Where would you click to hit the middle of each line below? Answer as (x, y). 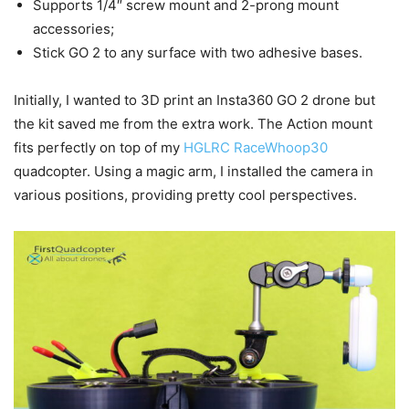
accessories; (73, 29)
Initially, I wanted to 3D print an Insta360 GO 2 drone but (194, 100)
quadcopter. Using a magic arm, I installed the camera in (194, 172)
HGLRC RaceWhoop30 (256, 148)
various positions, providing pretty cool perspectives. (185, 195)
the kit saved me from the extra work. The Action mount (193, 124)
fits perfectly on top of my (99, 148)
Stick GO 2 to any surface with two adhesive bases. (198, 53)
